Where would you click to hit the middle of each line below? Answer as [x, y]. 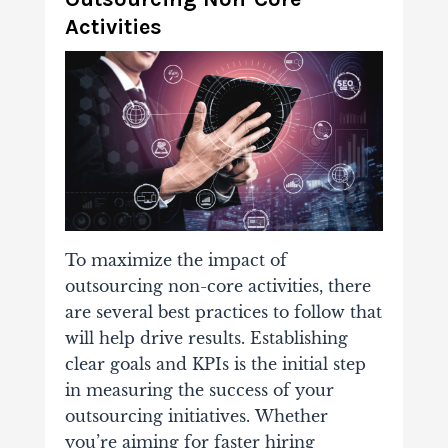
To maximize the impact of [175, 259]
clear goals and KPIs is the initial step [215, 363]
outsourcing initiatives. [159, 415]
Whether [291, 415]
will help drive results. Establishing [206, 337]
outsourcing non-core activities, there [217, 285]
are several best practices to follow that [223, 311]
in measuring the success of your [199, 389]
